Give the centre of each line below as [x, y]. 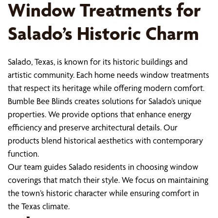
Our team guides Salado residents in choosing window [103, 167]
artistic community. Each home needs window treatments [109, 75]
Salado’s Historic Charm [103, 33]
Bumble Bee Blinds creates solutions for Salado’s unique [105, 101]
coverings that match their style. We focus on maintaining [108, 180]
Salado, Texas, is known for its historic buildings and [98, 62]
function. [23, 154]
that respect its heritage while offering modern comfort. [106, 88]
